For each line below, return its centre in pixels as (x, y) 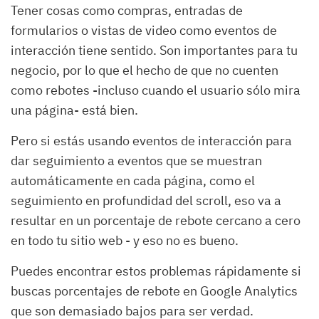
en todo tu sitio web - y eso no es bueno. (125, 241)
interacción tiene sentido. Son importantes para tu (154, 51)
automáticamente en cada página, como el (133, 181)
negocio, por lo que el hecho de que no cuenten (145, 70)
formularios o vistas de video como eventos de (144, 31)
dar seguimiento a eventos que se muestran (136, 161)
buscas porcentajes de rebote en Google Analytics (154, 291)
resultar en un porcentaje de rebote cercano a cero (156, 221)
